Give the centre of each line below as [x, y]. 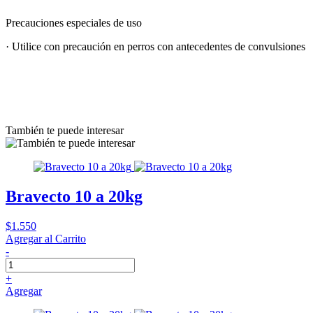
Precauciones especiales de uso [74, 22]
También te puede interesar [65, 130]
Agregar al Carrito [46, 238]
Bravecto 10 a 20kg [74, 196]
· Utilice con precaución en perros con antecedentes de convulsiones [155, 46]
